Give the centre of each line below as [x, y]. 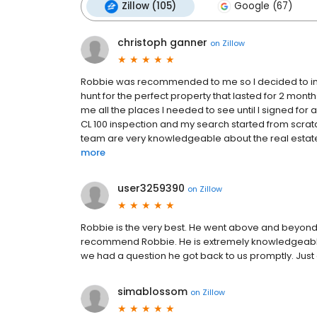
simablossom [152, 292]
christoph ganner [162, 42]
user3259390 [151, 188]
